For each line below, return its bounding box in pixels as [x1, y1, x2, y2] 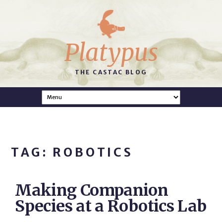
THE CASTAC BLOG [74, 68, 148, 76]
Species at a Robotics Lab [15, 196, 207, 216]
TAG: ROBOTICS [11, 145, 133, 160]
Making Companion [15, 180, 168, 200]
